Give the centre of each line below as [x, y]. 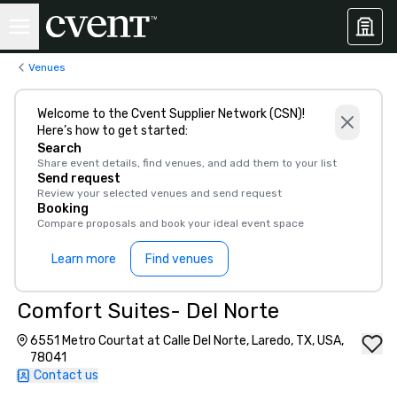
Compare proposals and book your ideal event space [171, 223]
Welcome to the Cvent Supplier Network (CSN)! [171, 114]
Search [59, 148]
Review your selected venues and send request [160, 193]
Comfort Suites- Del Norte [148, 311]
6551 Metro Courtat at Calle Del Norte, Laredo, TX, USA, [187, 341]
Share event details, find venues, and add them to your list [187, 163]
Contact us [66, 375]
